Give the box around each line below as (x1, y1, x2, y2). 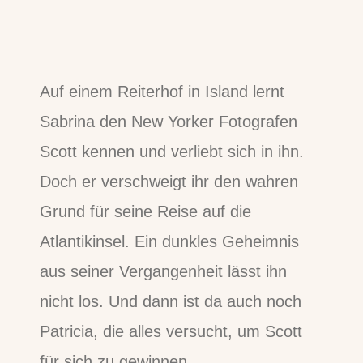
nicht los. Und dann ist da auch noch (40, 293, 302, 311)
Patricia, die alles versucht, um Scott (40, 322, 303, 341)
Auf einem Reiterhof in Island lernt (40, 83, 285, 101)
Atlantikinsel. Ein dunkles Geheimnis (40, 233, 300, 251)
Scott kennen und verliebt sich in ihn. (40, 143, 305, 161)
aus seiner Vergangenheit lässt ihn (40, 263, 288, 281)
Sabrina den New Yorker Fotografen (40, 113, 298, 131)
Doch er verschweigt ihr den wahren (40, 173, 299, 191)
